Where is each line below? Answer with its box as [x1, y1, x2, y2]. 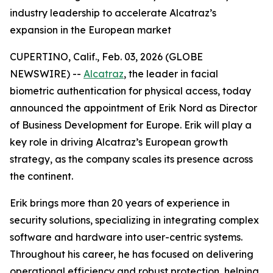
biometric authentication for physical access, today [10, 85, 251, 97]
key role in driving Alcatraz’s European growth [10, 136, 228, 148]
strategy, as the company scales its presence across [10, 153, 253, 165]
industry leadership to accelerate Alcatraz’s [10, 7, 216, 19]
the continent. [10, 170, 73, 182]
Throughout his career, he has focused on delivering [10, 248, 253, 260]
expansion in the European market [10, 24, 171, 36]
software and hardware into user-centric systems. [10, 231, 243, 243]
